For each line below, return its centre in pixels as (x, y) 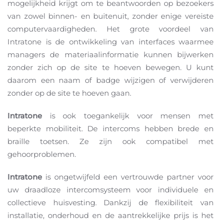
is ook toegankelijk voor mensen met (128, 116)
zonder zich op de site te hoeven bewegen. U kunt (110, 67)
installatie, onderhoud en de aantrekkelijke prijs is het (110, 215)
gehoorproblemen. (42, 154)
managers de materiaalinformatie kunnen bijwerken (110, 55)
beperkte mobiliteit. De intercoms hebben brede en (110, 129)
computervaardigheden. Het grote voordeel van (110, 29)
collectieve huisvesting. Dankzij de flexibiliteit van (110, 203)
